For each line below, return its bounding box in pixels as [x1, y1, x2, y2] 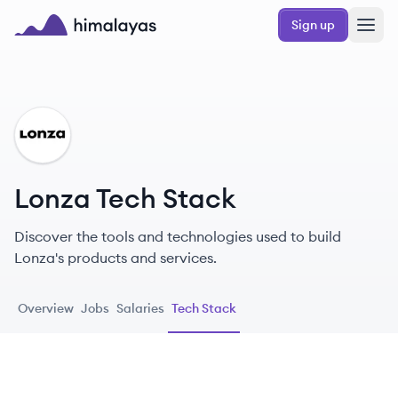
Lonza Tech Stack [14, 181, 235, 215]
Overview [18, 300, 74, 316]
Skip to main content [13, 7, 135, 23]
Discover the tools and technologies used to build [14, 227, 341, 245]
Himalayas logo [13, 36, 118, 54]
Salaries [116, 300, 164, 316]
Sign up [291, 17, 335, 33]
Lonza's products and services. [14, 249, 217, 267]
